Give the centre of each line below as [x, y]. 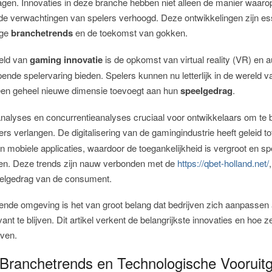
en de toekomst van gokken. [131, 33]
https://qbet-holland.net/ [223, 163]
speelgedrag [207, 91]
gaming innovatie [66, 60]
